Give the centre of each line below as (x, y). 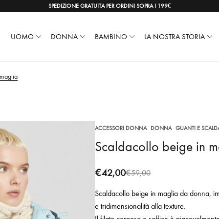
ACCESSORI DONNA (120, 128)
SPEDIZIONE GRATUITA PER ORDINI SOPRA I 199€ (109, 6)
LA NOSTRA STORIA (174, 37)
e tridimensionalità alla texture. (140, 206)
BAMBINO (111, 37)
